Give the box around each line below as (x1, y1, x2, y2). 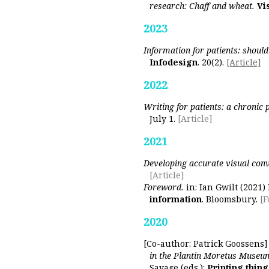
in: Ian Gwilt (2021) (184, 181, 268, 193)
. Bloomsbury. (202, 193, 260, 205)
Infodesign (150, 56, 198, 68)
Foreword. (144, 181, 184, 193)
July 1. (150, 113, 178, 124)
